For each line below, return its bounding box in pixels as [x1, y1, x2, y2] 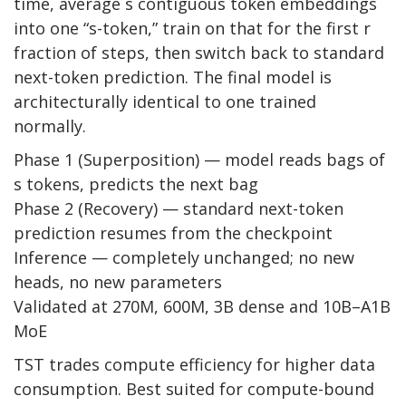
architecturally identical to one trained [14, 91, 316, 113]
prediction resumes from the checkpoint [14, 222, 333, 245]
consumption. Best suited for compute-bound [14, 378, 374, 401]
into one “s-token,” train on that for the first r [14, 17, 371, 40]
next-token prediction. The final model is [14, 66, 332, 89]
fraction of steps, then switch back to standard [14, 42, 384, 64]
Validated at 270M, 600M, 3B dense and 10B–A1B [14, 295, 391, 318]
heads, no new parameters [14, 271, 222, 294]
